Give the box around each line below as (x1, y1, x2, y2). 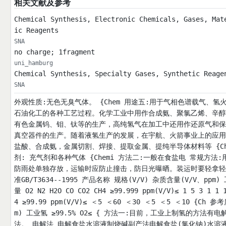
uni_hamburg (14, 60, 53, 67)
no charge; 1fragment (14, 48, 95, 56)
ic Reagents (14, 26, 59, 35)
